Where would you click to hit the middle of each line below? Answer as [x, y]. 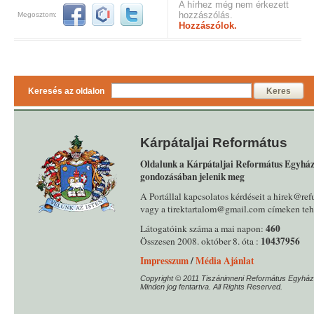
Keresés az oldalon [66, 91]
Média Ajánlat [225, 261]
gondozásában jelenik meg [192, 177]
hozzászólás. [206, 15]
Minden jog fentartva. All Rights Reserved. [211, 287]
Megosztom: [37, 15]
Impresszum [164, 261]
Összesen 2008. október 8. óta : [200, 241]
